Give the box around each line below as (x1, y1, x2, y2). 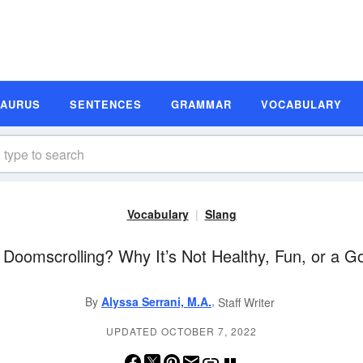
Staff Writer (218, 294, 275, 311)
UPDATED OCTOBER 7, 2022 (106, 324, 257, 339)
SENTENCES (70, 96, 142, 112)
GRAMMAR (171, 96, 232, 112)
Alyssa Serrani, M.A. (101, 293, 211, 310)
